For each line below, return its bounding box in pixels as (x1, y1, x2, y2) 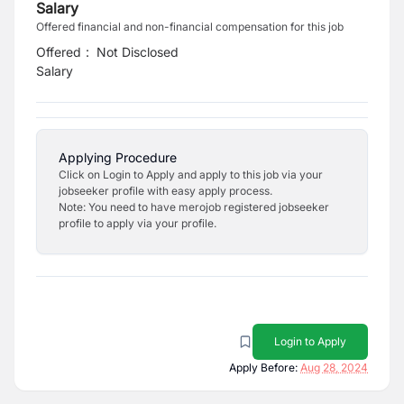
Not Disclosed (96, 44, 179, 60)
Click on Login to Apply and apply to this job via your (59, 168, 323, 181)
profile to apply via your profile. (59, 216, 216, 230)
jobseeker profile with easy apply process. (59, 184, 272, 197)
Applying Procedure (59, 150, 177, 165)
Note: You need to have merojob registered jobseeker (59, 200, 329, 214)
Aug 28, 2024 (300, 361, 368, 374)
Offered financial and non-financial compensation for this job (36, 20, 344, 33)
